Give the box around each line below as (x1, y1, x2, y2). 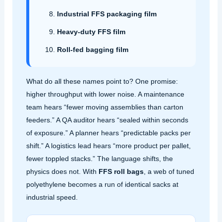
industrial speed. (26, 193, 78, 201)
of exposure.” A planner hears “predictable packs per (26, 128, 191, 137)
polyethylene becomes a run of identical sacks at (26, 180, 178, 188)
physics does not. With (26, 167, 99, 175)
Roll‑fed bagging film (56, 45, 128, 54)
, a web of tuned (143, 167, 194, 175)
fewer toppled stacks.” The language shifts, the (26, 154, 173, 163)
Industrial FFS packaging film (56, 9, 157, 18)
